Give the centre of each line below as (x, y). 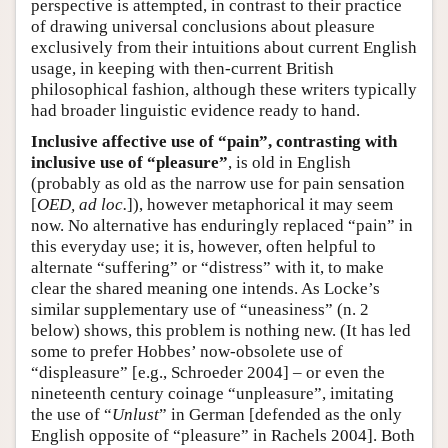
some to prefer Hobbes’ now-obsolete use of (187, 352)
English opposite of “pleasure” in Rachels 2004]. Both (223, 436)
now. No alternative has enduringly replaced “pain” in (222, 226)
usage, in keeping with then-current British (182, 69)
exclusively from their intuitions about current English (224, 48)
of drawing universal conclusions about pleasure (203, 27)
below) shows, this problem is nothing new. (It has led (221, 331)
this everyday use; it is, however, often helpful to (203, 247)
